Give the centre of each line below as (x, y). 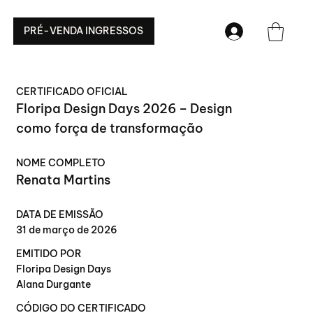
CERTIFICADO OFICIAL (72, 92)
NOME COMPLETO (61, 163)
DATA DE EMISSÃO (60, 214)
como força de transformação (110, 128)
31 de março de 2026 (67, 230)
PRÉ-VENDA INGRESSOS (84, 31)
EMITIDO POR (49, 254)
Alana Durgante (54, 284)
